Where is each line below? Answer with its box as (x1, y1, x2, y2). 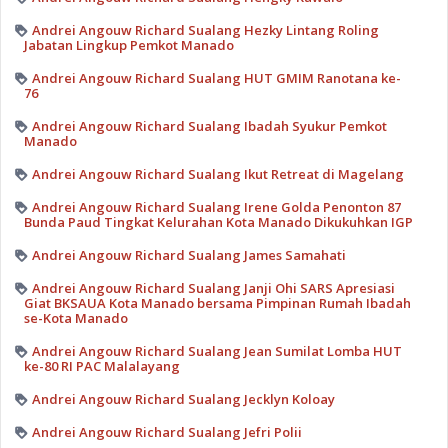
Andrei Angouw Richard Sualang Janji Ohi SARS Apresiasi (31, 278, 395, 297)
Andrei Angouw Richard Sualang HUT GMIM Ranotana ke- (31, 68, 401, 87)
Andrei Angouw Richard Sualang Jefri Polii (31, 422, 302, 441)
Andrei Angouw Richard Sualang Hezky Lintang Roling (31, 20, 379, 39)
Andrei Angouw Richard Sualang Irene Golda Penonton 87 (31, 197, 401, 216)
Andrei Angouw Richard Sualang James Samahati (31, 245, 346, 264)
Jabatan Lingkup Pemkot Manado (23, 35, 234, 54)
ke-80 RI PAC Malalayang (23, 356, 180, 375)
